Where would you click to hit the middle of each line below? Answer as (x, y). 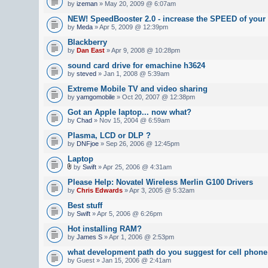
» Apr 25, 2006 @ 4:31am (134, 167)
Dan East (91, 50)
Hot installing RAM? (105, 229)
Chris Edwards (100, 190)
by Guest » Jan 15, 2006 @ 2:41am (119, 260)
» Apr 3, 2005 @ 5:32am (159, 190)
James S (89, 237)
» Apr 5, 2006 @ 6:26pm (126, 213)
